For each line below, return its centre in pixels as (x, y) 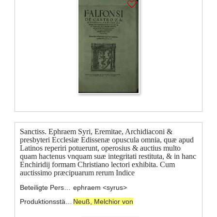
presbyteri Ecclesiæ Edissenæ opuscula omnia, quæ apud (107, 139)
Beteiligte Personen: (68, 187)
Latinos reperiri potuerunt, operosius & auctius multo (100, 148)
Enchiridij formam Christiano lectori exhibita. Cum (97, 164)
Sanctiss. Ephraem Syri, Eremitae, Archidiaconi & (96, 131)
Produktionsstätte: (69, 201)
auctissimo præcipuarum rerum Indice (77, 172)
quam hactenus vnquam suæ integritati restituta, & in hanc (108, 156)
